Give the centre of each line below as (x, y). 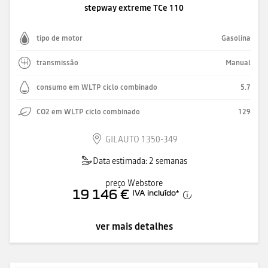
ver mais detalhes (134, 226)
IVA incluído (154, 193)
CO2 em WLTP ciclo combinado (88, 112)
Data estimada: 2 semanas (140, 161)
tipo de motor (60, 39)
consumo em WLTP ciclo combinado (97, 88)
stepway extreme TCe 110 (134, 8)
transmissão (57, 63)
